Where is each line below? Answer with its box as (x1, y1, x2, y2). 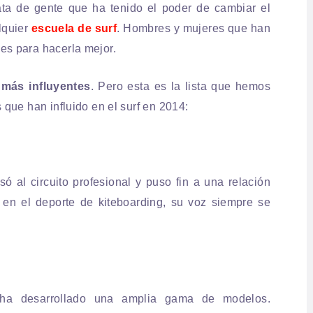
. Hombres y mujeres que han (117, 22, 270, 34)
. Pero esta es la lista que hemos (90, 80, 270, 92)
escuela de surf (31, 22, 117, 34)
